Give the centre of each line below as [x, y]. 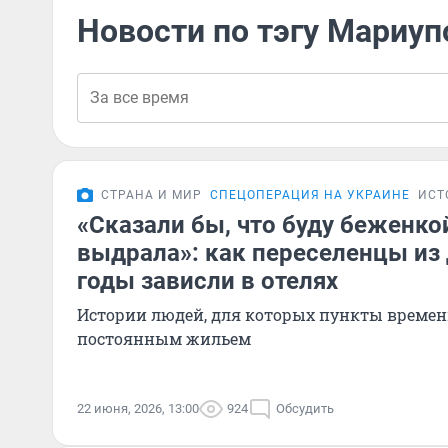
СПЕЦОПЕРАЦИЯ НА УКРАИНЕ [310, 195]
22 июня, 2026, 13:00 [138, 408]
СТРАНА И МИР [151, 195]
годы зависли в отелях [207, 281]
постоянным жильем [164, 338]
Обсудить [305, 408]
